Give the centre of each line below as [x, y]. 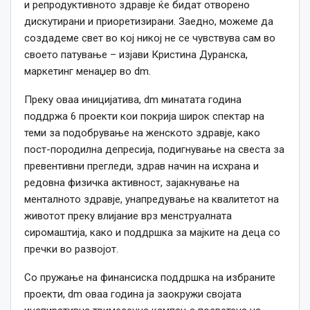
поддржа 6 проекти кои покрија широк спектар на [144, 117]
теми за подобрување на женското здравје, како [142, 133]
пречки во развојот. [71, 249]
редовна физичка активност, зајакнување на [132, 183]
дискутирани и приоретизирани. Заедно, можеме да [149, 22]
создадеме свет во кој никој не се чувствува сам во [150, 38]
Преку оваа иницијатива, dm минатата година [133, 100]
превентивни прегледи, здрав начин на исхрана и [142, 166]
